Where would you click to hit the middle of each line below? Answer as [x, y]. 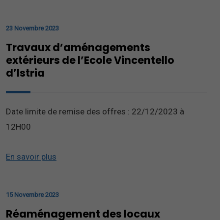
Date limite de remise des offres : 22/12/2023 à [95, 111]
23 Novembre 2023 [32, 28]
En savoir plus [31, 157]
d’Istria [25, 73]
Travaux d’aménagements [78, 47]
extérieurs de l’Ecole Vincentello [90, 60]
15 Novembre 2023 [32, 195]
